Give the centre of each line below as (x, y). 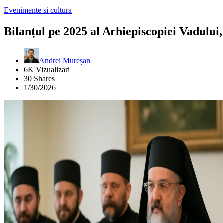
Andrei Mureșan (64, 60)
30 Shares (39, 78)
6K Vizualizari (47, 69)
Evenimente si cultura (38, 10)
